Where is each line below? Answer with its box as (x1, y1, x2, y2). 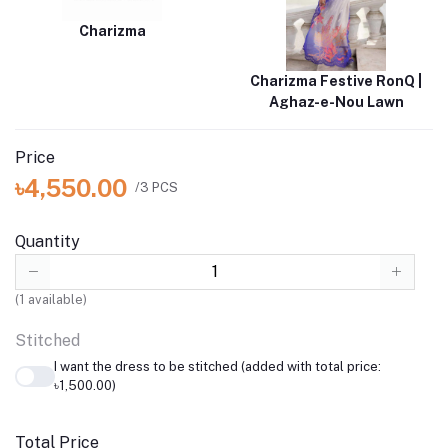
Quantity (15, 231, 80, 251)
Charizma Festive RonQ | (250, 72, 422, 89)
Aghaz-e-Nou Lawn (268, 93, 404, 110)
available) (25, 292, 87, 308)
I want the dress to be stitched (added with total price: (53, 359, 381, 375)
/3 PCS (135, 180, 178, 196)
